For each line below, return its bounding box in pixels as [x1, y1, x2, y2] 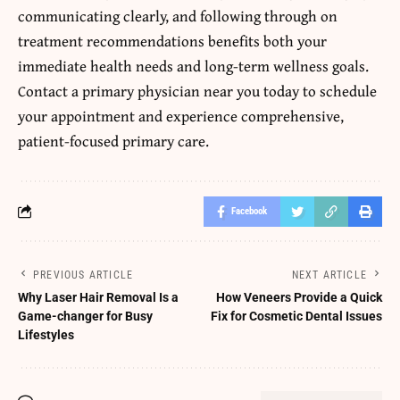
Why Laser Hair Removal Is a [18, 289, 179, 304]
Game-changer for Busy [18, 308, 153, 323]
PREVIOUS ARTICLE [33, 268, 134, 281]
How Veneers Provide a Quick [216, 289, 382, 304]
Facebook [231, 204, 267, 217]
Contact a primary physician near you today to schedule [18, 79, 377, 102]
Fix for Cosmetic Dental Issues [211, 308, 382, 323]
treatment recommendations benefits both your [18, 29, 327, 52]
